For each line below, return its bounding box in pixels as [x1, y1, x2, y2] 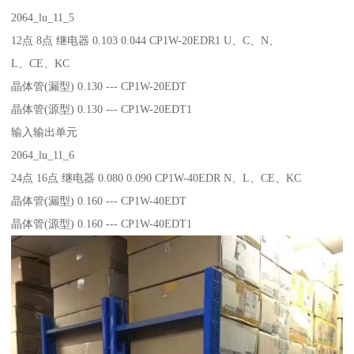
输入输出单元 [11, 125, 78, 138]
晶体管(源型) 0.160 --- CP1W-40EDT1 [11, 217, 193, 230]
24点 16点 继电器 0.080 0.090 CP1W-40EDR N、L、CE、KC [11, 171, 302, 184]
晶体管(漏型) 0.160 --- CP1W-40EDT [11, 194, 187, 207]
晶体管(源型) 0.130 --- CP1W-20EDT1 [11, 102, 193, 115]
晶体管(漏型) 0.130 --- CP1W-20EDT [11, 79, 187, 92]
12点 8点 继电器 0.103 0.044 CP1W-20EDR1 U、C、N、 [11, 33, 284, 47]
